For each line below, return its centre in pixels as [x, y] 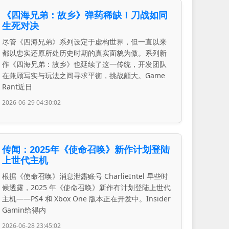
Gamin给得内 [24, 210]
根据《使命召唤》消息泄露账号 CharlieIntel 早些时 [85, 176]
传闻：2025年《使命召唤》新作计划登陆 [86, 150]
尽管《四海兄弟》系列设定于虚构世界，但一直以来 [84, 42]
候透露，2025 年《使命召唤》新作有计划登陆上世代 [86, 188]
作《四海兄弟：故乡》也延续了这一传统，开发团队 [84, 64]
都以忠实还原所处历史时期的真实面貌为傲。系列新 [84, 53]
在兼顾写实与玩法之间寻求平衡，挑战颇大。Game [83, 76]
